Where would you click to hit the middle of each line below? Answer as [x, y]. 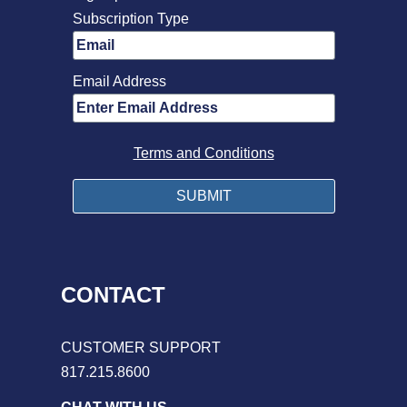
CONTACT [113, 295]
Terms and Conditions [203, 154]
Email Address [119, 82]
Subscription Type [130, 19]
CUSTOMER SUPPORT [141, 348]
